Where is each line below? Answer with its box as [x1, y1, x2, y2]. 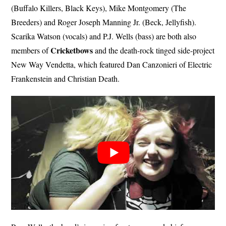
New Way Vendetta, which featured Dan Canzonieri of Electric [11, 59, 212, 70]
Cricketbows [50, 44, 93, 56]
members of [11, 44, 51, 55]
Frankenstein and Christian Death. [11, 73, 120, 84]
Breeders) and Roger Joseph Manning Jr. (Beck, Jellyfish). [11, 16, 197, 27]
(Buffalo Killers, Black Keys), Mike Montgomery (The [11, 2, 187, 13]
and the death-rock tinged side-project [93, 44, 215, 55]
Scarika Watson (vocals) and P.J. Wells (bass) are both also [11, 30, 197, 41]
